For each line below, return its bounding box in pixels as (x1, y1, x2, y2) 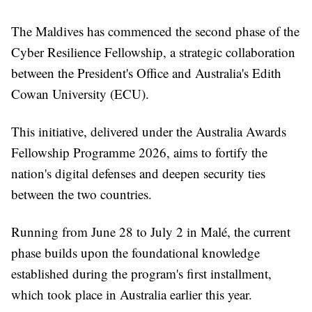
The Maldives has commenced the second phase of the (11, 22, 299, 40)
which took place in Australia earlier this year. (11, 286, 252, 303)
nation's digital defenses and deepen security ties (11, 164, 265, 182)
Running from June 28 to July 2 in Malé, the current (11, 223, 290, 240)
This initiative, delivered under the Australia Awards (11, 123, 286, 140)
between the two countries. (11, 185, 152, 203)
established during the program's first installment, (11, 265, 272, 282)
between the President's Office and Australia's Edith (11, 64, 281, 81)
